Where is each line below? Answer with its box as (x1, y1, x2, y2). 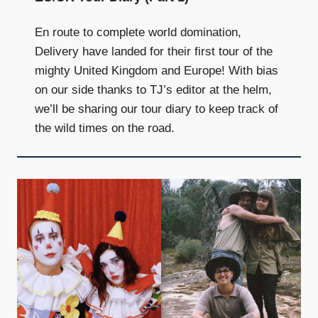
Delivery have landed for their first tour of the (35, 44, 273, 58)
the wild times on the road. (35, 121, 175, 135)
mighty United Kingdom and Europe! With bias (35, 63, 278, 77)
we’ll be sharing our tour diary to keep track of (35, 102, 278, 116)
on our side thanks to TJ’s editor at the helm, (35, 82, 272, 97)
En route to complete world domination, (35, 25, 241, 39)
